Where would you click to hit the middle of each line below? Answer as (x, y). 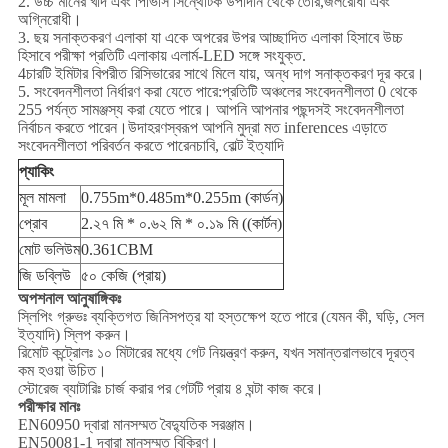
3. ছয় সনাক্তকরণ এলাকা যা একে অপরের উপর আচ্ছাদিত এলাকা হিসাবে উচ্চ (210, 38)
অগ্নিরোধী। (49, 20)
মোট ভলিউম (49, 250)
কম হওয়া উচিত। (62, 371)
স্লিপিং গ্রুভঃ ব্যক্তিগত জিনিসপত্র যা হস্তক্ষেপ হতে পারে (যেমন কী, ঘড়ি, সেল (220, 317)
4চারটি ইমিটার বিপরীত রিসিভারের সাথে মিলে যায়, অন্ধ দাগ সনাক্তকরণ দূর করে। (221, 74)
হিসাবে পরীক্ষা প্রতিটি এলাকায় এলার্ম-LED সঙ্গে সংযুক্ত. (161, 56)
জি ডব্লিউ (44, 276)
